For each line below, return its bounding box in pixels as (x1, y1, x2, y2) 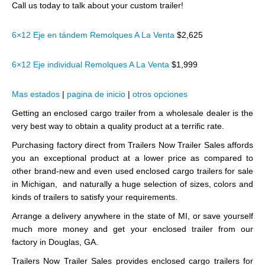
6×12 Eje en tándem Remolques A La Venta (12, 30, 177, 40)
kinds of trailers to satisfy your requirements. (12, 192, 177, 202)
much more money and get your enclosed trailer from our (12, 224, 253, 234)
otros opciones (132, 89, 188, 99)
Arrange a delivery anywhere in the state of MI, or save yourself (12, 211, 253, 221)
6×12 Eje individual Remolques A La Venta (12, 60, 172, 69)
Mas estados (12, 89, 60, 99)
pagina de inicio (67, 89, 125, 99)
